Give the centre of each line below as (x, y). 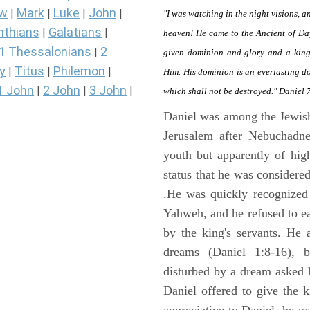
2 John (62, 91)
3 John (108, 91)
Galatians (75, 33)
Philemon (79, 71)
